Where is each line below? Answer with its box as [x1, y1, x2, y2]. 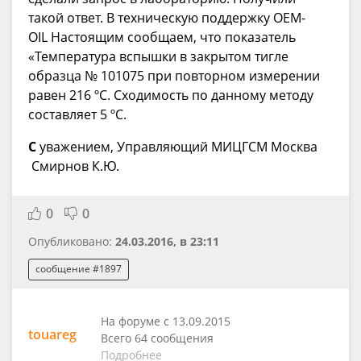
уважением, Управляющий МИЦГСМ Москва [39, 138, 317, 156]
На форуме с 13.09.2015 [101, 313, 230, 329]
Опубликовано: [28, 234, 115, 250]
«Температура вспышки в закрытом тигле [28, 48, 288, 66]
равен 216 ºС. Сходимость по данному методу [28, 86, 313, 105]
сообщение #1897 [35, 262, 122, 276]
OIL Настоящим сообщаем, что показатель [28, 28, 296, 47]
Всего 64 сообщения [101, 330, 214, 346]
